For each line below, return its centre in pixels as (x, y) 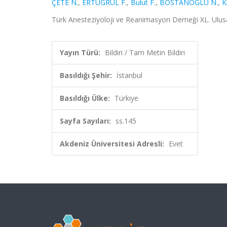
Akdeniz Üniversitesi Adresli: (112, 144)
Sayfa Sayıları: (85, 121)
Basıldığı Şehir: (86, 75)
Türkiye (126, 98)
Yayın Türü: (80, 52)
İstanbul (129, 75)
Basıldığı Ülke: (85, 98)
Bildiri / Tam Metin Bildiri (145, 52)
